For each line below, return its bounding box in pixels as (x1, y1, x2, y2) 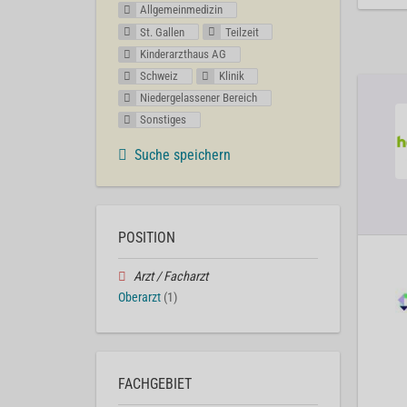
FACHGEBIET (118, 374, 192, 392)
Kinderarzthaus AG (140, 46, 227, 61)
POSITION (118, 229, 175, 247)
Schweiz (140, 68, 179, 83)
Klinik (218, 68, 244, 83)
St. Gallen (140, 25, 185, 39)
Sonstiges (140, 113, 187, 127)
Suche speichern (134, 146, 231, 164)
